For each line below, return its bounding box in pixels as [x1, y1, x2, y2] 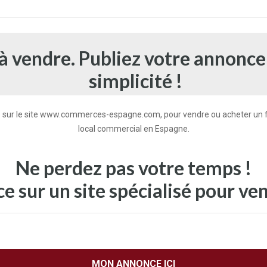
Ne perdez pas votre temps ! [15, 156, 252, 179]
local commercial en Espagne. [77, 124, 190, 133]
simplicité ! [89, 69, 182, 92]
